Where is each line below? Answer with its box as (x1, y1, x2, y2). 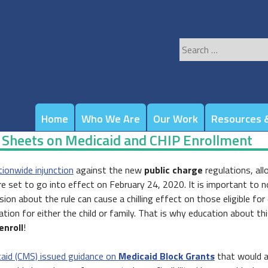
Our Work (153, 111, 198, 127)
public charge (144, 163, 203, 177)
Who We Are (81, 111, 140, 127)
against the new (73, 163, 144, 177)
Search (178, 38, 206, 52)
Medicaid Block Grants (118, 249, 215, 263)
